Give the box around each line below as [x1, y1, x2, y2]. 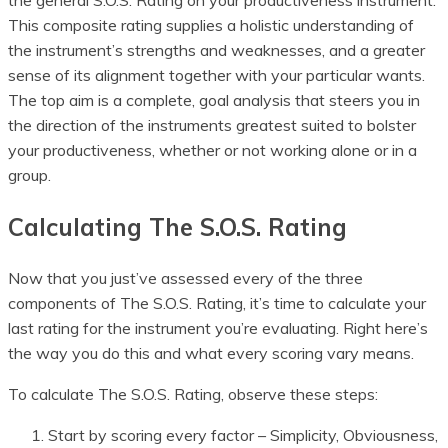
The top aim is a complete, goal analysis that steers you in [8, 90, 420, 111]
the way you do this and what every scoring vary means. [8, 343, 414, 364]
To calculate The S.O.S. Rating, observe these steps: [8, 384, 378, 405]
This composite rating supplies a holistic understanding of [8, 15, 414, 36]
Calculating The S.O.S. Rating [8, 212, 347, 243]
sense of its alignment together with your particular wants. [8, 65, 425, 86]
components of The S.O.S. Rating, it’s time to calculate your [8, 293, 426, 314]
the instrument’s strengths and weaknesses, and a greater [8, 40, 425, 61]
